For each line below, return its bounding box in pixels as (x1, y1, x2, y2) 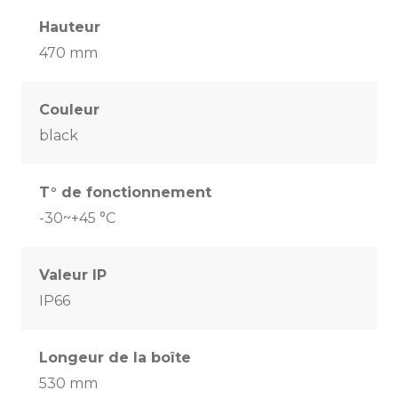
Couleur (39, 101, 99, 119)
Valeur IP (39, 267, 107, 284)
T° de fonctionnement (39, 184, 211, 202)
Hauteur (39, 19, 100, 36)
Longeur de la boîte (39, 349, 191, 367)
